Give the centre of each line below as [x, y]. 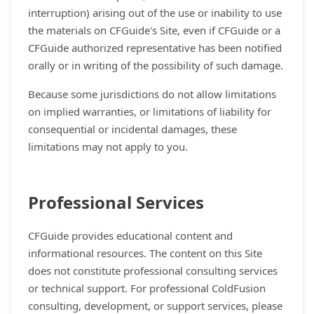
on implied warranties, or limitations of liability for [150, 111]
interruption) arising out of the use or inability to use [155, 13]
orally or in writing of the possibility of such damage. [156, 65]
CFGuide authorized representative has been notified [155, 48]
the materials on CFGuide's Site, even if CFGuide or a [154, 30]
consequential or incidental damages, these [132, 129]
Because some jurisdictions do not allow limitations [152, 94]
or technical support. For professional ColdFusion [147, 288]
